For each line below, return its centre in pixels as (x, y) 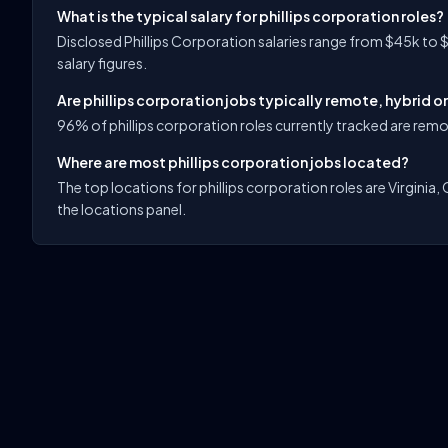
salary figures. (102, 63)
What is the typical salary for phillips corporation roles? (250, 16)
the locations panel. (121, 209)
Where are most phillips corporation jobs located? (233, 162)
